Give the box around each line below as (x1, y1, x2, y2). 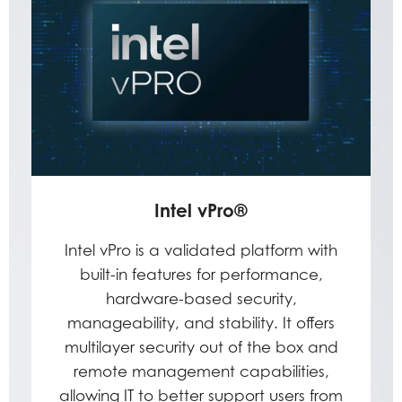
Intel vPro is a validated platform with (65, 240, 337, 259)
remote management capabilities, (73, 362, 329, 380)
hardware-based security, (105, 289, 297, 308)
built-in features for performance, (79, 265, 323, 284)
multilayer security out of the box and (64, 337, 338, 356)
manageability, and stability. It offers (67, 313, 335, 332)
